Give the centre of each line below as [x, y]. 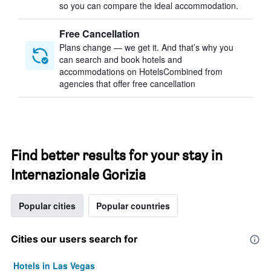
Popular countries [133, 206]
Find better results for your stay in [117, 155]
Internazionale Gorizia [78, 175]
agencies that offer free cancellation [127, 83]
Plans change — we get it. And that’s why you [146, 47]
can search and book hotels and [121, 59]
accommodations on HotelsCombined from [141, 71]
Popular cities [47, 206]
